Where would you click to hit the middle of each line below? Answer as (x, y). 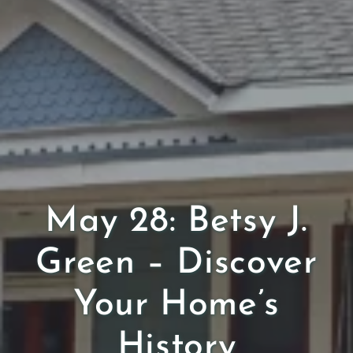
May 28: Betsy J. (176, 221)
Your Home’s (176, 305)
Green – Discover (176, 263)
